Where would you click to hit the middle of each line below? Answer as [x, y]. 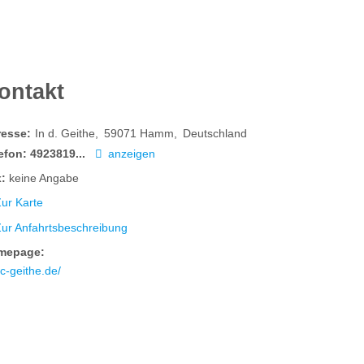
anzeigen [132, 154]
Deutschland [215, 134]
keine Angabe [44, 178]
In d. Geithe [65, 134]
